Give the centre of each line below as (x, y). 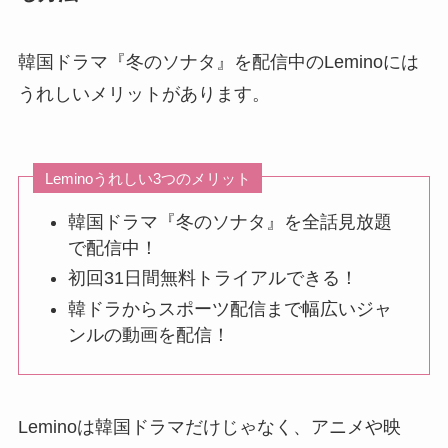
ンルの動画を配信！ (149, 334)
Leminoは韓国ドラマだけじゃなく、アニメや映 (209, 427)
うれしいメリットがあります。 (143, 94)
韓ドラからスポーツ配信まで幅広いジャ (230, 308)
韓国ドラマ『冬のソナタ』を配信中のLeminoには (218, 62)
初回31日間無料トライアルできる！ (213, 278)
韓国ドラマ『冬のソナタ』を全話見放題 (230, 221)
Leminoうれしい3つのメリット (147, 178)
